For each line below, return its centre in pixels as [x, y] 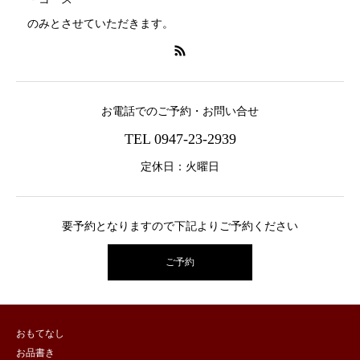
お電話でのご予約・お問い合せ [180, 111]
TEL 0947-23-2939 [180, 139]
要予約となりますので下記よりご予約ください [180, 227]
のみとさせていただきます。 [95, 24]
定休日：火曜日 [180, 166]
